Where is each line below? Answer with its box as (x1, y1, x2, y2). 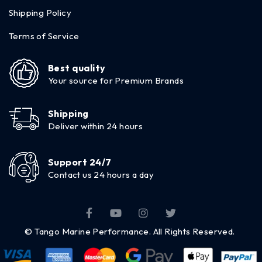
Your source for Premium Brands (48, 75, 184, 87)
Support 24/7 (48, 156, 112, 168)
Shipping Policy (9, 7, 71, 19)
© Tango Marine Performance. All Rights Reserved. (25, 225, 235, 237)
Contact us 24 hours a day (48, 169, 154, 181)
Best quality (48, 62, 106, 74)
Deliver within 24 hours (48, 120, 143, 132)
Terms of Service (9, 30, 80, 42)
